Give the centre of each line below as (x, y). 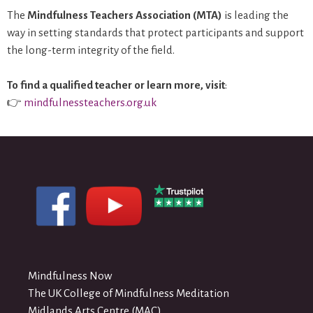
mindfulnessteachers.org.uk (90, 103)
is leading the (255, 15)
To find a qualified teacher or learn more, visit (116, 85)
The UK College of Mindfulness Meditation (129, 293)
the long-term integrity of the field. (91, 50)
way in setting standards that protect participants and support (155, 32)
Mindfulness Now (70, 275)
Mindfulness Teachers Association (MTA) (125, 15)
